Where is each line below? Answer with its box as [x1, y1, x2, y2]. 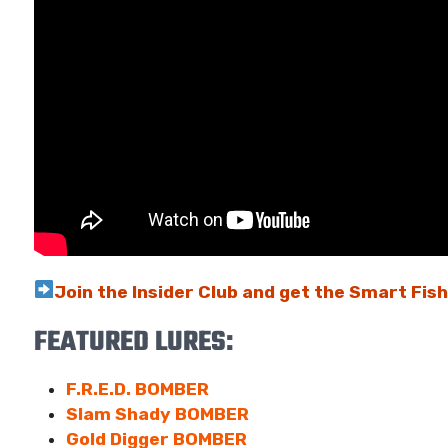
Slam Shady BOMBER [66, 403, 249, 424]
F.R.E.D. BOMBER [66, 378, 209, 399]
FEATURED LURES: [34, 320, 234, 364]
